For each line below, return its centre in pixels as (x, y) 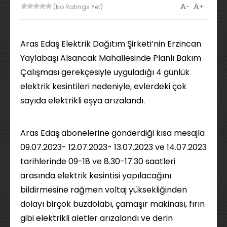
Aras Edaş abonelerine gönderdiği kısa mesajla (112, 133)
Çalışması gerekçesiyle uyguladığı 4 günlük (105, 72)
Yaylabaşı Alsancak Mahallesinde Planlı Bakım (111, 58)
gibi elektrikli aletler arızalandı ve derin (97, 218)
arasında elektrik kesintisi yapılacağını (96, 176)
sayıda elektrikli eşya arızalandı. (83, 101)
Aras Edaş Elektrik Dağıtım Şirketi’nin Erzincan (111, 44)
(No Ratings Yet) (77, 7)
